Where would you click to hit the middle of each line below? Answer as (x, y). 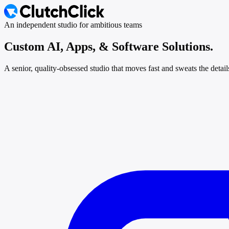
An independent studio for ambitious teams (73, 25)
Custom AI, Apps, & (56, 46)
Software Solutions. (163, 46)
